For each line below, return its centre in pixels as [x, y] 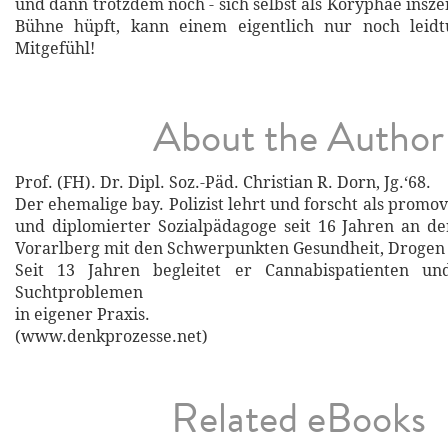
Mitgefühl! [55, 49]
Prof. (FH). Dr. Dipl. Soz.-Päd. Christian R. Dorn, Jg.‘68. [223, 183]
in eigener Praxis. [82, 315]
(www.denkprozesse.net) [111, 337]
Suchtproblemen [79, 293]
